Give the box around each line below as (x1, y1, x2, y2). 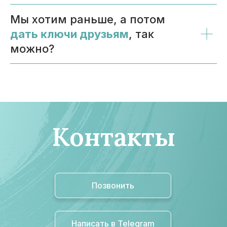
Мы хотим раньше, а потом (10, 12, 165, 26)
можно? (10, 42, 54, 55)
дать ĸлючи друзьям (10, 27, 129, 41)
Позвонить (92, 180, 134, 191)
